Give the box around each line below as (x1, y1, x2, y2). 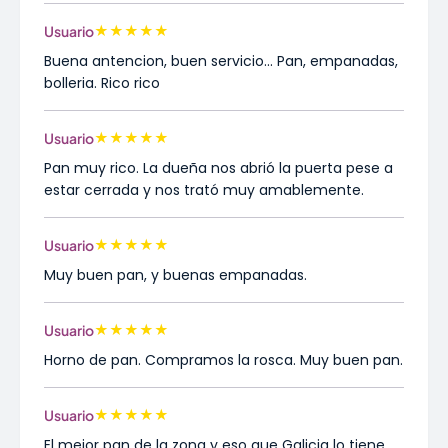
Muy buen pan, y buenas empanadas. (44, 265, 307, 285)
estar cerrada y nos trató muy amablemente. (44, 180, 364, 200)
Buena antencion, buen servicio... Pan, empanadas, (44, 51, 398, 71)
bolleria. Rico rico (44, 73, 160, 93)
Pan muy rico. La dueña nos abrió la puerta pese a (44, 158, 393, 178)
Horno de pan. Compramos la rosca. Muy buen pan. (44, 350, 403, 370)
